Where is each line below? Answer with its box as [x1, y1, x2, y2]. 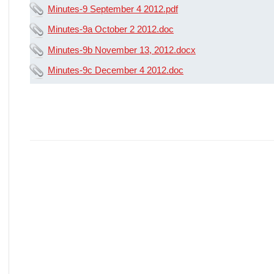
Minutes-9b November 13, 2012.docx [48, 44, 196, 55]
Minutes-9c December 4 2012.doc [48, 65, 183, 76]
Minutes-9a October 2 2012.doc [48, 24, 174, 35]
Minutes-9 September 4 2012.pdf [48, 3, 178, 14]
